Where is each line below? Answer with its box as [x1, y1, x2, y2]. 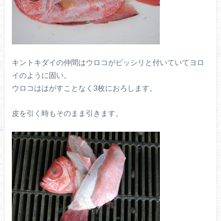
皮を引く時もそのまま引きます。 [11, 108, 123, 117]
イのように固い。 [11, 71, 71, 80]
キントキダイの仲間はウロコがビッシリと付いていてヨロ [11, 58, 204, 67]
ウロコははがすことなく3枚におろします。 [11, 83, 157, 93]
